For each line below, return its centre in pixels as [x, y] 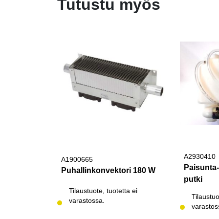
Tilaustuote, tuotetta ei [103, 191]
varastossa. [87, 200]
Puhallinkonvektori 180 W [108, 170]
